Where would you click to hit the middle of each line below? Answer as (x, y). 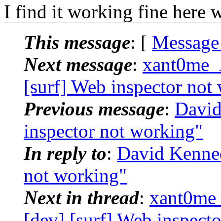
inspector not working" (113, 131)
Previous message (94, 109)
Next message (78, 64)
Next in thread (81, 197)
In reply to (65, 153)
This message (77, 42)
